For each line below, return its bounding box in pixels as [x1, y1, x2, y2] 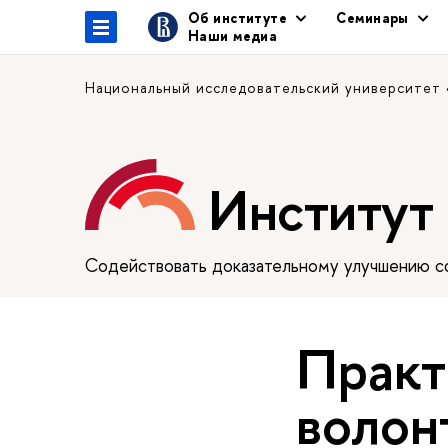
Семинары [336, 8, 409, 27]
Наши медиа [188, 26, 278, 45]
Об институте [188, 8, 288, 27]
